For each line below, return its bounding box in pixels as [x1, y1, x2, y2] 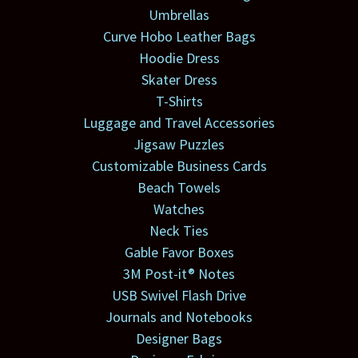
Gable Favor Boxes [124, 243, 234, 262]
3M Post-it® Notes [123, 265, 235, 284]
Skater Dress [141, 70, 217, 89]
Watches [153, 200, 205, 219]
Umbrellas [149, 6, 209, 25]
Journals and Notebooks [105, 308, 253, 327]
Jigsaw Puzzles [133, 135, 225, 154]
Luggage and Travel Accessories [83, 113, 275, 133]
